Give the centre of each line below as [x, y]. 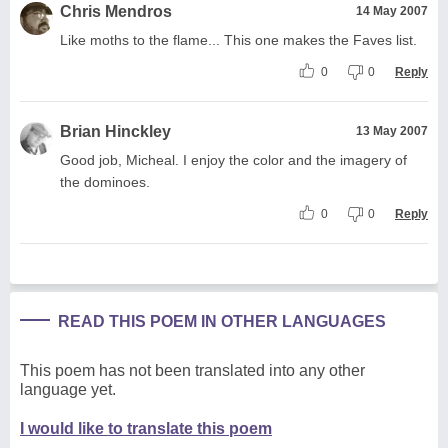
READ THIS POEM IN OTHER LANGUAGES [222, 321]
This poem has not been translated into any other [192, 370]
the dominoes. [105, 181]
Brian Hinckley [115, 131]
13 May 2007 [392, 130]
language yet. [68, 389]
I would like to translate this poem [146, 428]
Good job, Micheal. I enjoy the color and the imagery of [233, 159]
